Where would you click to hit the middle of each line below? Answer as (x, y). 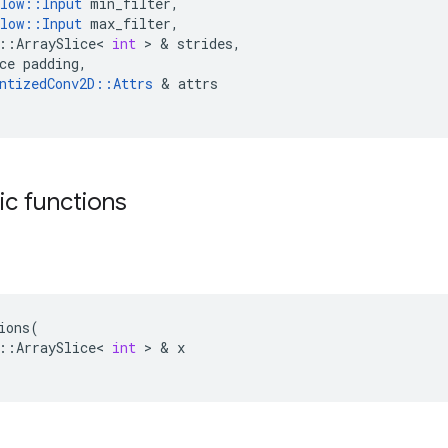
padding (51, 63)
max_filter (130, 23)
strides (205, 43)
